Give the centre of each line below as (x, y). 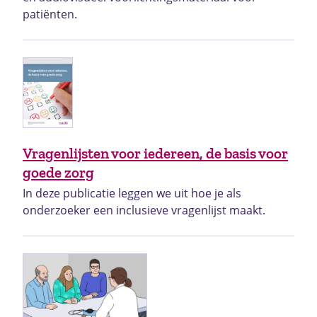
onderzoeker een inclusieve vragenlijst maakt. (144, 211)
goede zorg (58, 173)
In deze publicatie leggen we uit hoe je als (132, 194)
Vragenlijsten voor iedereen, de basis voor (155, 154)
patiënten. (50, 15)
